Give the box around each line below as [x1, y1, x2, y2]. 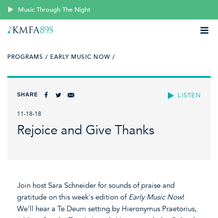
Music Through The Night [18, 6, 91, 14]
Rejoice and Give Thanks [17, 123, 154, 138]
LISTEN [178, 91, 201, 99]
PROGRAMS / [7, 54, 48, 60]
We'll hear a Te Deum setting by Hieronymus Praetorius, [17, 204, 197, 213]
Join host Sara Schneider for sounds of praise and [17, 181, 175, 190]
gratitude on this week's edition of [17, 192, 128, 201]
